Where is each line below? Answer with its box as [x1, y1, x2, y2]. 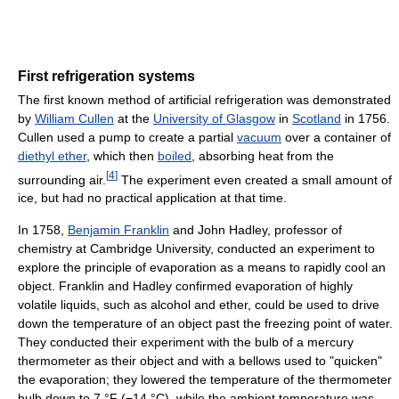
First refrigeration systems [18, 68, 195, 84]
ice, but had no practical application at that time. [18, 191, 287, 206]
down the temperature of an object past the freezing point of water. [18, 316, 393, 331]
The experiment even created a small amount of [118, 172, 392, 187]
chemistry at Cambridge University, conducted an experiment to [18, 241, 375, 256]
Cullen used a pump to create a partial [18, 129, 237, 144]
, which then [86, 148, 158, 163]
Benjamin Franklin [68, 223, 169, 238]
